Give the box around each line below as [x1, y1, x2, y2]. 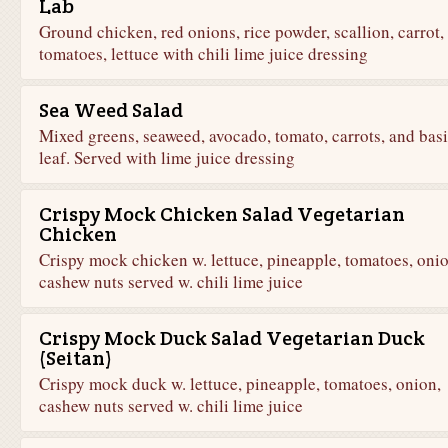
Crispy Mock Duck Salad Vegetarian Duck [38, 325, 425, 351]
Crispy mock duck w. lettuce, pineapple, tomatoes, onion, [38, 372, 441, 395]
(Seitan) [38, 345, 112, 371]
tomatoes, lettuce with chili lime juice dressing [38, 42, 368, 65]
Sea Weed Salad [38, 97, 183, 123]
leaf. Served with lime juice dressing [38, 146, 295, 169]
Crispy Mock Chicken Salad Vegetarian [38, 201, 405, 227]
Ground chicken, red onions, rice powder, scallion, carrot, [38, 20, 444, 43]
